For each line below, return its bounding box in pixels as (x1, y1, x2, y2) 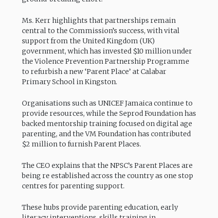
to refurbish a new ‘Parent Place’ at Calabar (21, 67, 166, 76)
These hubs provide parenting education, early (21, 203, 178, 212)
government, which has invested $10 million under (21, 46, 192, 55)
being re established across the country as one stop (21, 171, 193, 180)
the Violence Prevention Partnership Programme (21, 56, 189, 66)
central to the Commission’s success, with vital (21, 26, 180, 35)
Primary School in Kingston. (21, 77, 117, 86)
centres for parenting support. (21, 182, 125, 190)
